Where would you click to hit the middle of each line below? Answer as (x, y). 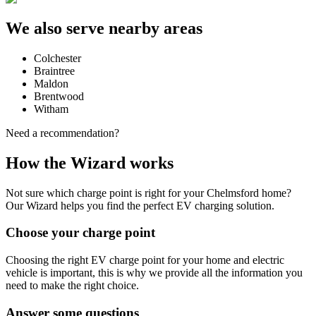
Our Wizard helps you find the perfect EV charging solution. (140, 205)
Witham (51, 109)
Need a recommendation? (62, 133)
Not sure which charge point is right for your (106, 193)
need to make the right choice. (72, 285)
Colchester (57, 58)
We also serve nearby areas (104, 28)
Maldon (51, 83)
